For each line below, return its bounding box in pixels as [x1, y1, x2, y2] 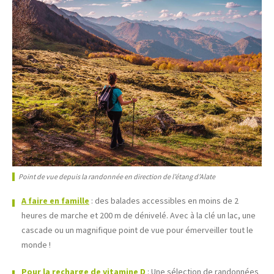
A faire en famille [21, 195, 89, 207]
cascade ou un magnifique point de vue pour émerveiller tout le [21, 224, 253, 236]
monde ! [21, 239, 51, 251]
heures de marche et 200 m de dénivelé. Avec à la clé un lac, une [21, 210, 256, 221]
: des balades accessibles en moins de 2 [89, 195, 239, 207]
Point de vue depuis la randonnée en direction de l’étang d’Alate [18, 172, 215, 182]
